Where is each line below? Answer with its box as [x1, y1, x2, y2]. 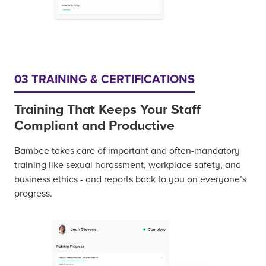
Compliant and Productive [14, 118, 175, 135]
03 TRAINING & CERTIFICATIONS [14, 72, 195, 87]
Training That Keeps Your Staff [14, 102, 201, 119]
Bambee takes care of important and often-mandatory [14, 145, 240, 157]
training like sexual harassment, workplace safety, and [14, 159, 241, 172]
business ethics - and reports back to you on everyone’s [14, 173, 246, 186]
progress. [14, 188, 52, 200]
